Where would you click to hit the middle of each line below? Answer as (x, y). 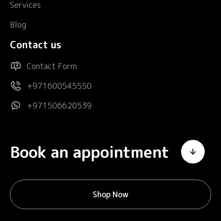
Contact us (36, 44)
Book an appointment (90, 152)
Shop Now (110, 194)
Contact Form (52, 66)
